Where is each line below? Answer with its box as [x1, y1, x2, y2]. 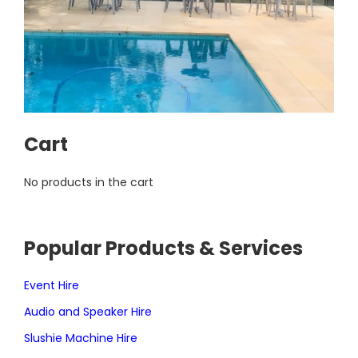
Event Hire [24, 277, 79, 294]
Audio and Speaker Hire [24, 304, 152, 320]
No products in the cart [24, 174, 153, 191]
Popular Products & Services [24, 235, 303, 262]
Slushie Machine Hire [24, 330, 137, 347]
